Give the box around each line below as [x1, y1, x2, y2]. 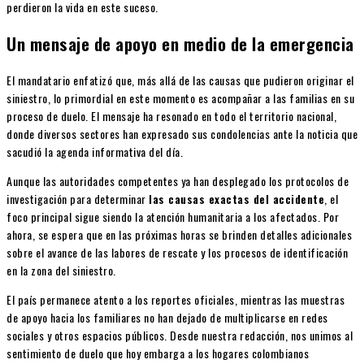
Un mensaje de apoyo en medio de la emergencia [6, 31, 354, 57]
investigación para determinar [6, 189, 149, 207]
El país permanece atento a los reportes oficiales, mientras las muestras [6, 290, 344, 308]
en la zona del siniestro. [6, 261, 116, 279]
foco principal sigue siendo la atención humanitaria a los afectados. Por [6, 207, 339, 225]
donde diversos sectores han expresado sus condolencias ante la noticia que [6, 124, 357, 142]
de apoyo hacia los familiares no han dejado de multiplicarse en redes [6, 308, 328, 326]
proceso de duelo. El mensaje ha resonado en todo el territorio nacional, [6, 106, 336, 124]
